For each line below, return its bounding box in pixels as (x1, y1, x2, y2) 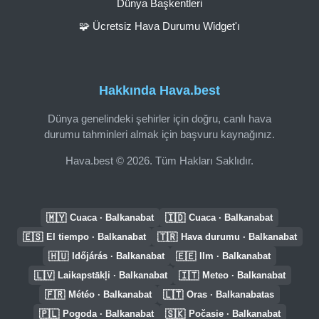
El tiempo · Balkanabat (46, 231, 146, 242)
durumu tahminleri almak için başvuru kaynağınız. (44, 127, 275, 140)
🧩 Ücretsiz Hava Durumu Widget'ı (79, 19, 240, 32)
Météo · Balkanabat (68, 289, 152, 300)
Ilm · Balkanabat (199, 251, 271, 261)
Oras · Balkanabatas (187, 289, 274, 300)
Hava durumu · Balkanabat (180, 231, 297, 242)
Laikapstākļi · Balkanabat (57, 270, 167, 281)
